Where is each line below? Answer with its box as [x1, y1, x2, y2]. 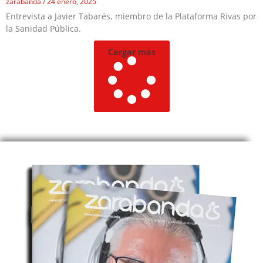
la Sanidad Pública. [6, 23, 81, 35]
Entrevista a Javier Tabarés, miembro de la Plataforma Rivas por [6, 11, 257, 22]
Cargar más [107, 46, 156, 58]
